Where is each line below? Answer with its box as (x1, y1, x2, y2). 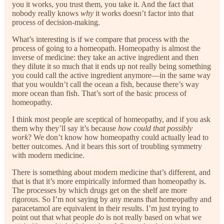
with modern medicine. (12, 150, 84, 159)
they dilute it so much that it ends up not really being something (12, 61, 211, 70)
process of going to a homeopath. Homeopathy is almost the (12, 43, 200, 52)
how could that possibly (118, 123, 192, 132)
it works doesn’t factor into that (93, 8, 193, 17)
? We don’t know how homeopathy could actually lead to (28, 132, 208, 141)
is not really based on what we (104, 212, 201, 221)
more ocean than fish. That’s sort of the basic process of (12, 88, 186, 97)
